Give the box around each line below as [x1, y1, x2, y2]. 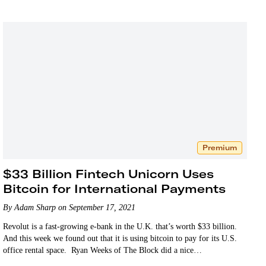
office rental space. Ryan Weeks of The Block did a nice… [3, 245, 202, 255]
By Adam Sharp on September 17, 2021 [3, 202, 136, 212]
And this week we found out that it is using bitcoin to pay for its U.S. [3, 233, 237, 243]
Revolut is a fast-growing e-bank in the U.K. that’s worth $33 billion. [3, 221, 237, 231]
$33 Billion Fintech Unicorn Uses [3, 166, 214, 181]
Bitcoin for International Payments [3, 180, 226, 196]
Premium [202, 142, 237, 152]
